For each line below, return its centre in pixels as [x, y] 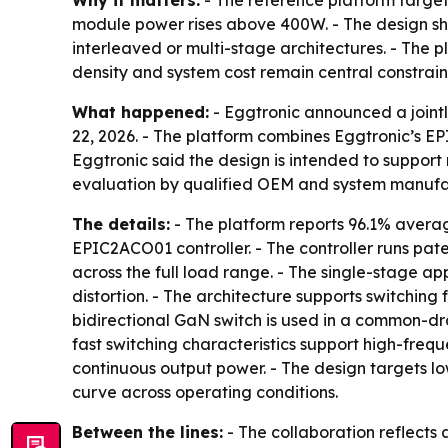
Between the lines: [147, 432]
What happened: [140, 112]
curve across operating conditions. [205, 392]
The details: [121, 224]
